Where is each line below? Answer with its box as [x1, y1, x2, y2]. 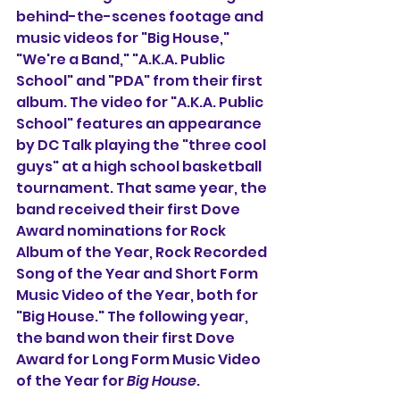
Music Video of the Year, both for [16, 284, 261, 305]
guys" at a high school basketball [16, 155, 264, 177]
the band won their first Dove [16, 327, 237, 348]
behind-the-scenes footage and [16, 5, 266, 27]
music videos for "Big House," [16, 27, 232, 48]
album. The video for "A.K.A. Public [16, 91, 266, 112]
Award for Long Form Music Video [16, 348, 263, 370]
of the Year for [16, 370, 127, 391]
